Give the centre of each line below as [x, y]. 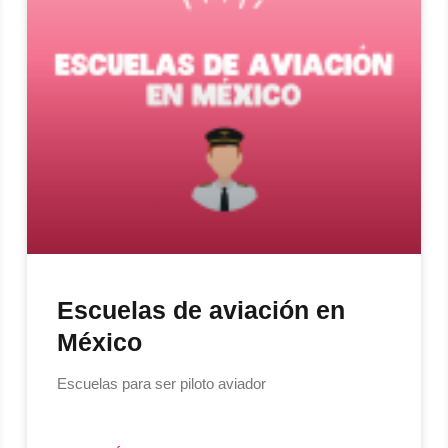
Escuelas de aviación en [200, 310]
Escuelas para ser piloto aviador [161, 384]
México [99, 342]
